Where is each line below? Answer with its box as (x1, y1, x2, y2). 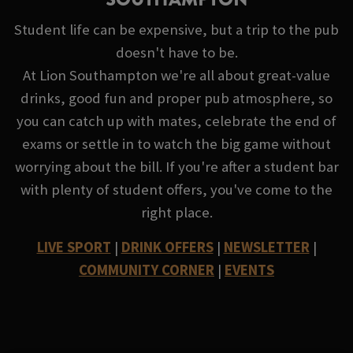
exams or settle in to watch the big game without (22, 135, 331, 154)
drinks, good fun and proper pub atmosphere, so (20, 89, 333, 108)
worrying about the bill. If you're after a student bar (14, 158, 339, 176)
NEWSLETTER (223, 237, 310, 256)
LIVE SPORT (36, 237, 111, 256)
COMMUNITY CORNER (79, 260, 214, 279)
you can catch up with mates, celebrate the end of (17, 112, 336, 131)
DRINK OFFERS (121, 237, 214, 256)
